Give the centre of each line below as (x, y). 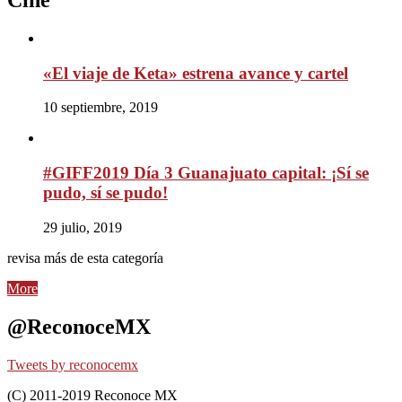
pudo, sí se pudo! (105, 192)
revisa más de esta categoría (85, 258)
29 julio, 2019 (83, 227)
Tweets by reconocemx (73, 364)
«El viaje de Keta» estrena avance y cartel (196, 73)
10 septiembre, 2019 (100, 108)
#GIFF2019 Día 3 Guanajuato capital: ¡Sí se (206, 172)
